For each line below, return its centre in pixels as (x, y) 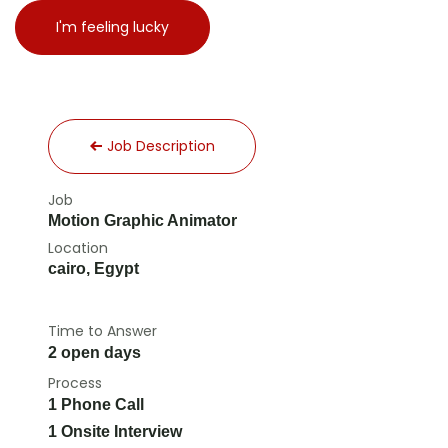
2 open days (94, 352)
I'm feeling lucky (112, 27)
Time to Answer (102, 331)
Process (75, 383)
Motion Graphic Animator (142, 220)
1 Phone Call (96, 404)
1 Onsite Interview (115, 431)
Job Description (159, 146)
